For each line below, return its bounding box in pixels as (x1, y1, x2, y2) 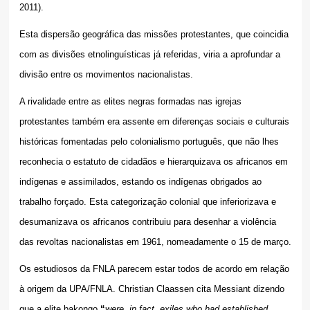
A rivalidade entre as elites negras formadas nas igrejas (19, 95, 241, 107)
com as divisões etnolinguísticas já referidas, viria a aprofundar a (19, 48, 280, 60)
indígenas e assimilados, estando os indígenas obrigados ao (19, 176, 262, 187)
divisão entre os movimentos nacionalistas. (19, 69, 193, 80)
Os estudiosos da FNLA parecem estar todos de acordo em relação (19, 263, 289, 274)
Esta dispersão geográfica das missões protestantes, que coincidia (19, 28, 289, 39)
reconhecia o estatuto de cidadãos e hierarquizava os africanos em (19, 156, 288, 167)
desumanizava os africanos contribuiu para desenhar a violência (19, 216, 276, 227)
